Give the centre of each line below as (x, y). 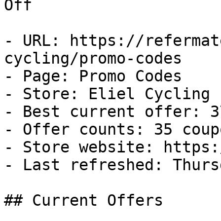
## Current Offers (84, 200)
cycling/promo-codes (93, 58)
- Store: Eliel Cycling (107, 94)
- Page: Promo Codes (93, 76)
